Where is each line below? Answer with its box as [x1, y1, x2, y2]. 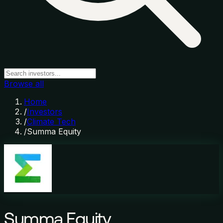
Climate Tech [27, 116, 76, 126]
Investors [27, 107, 62, 116]
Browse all [4, 79, 44, 89]
